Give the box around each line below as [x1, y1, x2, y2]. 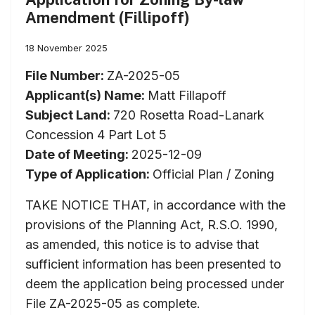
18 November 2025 [25, 41, 108, 53]
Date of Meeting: [25, 146, 131, 162]
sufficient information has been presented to [25, 256, 281, 271]
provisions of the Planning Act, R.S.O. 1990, [25, 217, 278, 232]
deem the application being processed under [25, 276, 284, 291]
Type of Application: [25, 166, 153, 181]
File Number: [25, 67, 107, 83]
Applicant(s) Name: [25, 87, 148, 103]
